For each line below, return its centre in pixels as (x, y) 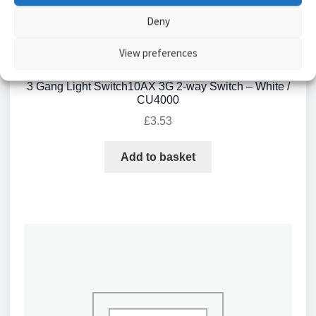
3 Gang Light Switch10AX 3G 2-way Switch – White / (158, 86)
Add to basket (158, 157)
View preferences (158, 53)
